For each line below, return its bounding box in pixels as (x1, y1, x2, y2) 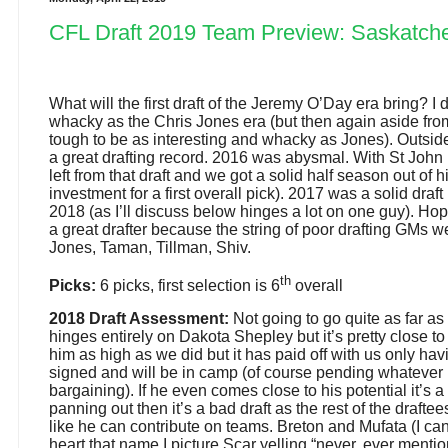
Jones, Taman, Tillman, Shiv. (49, 239, 251, 257)
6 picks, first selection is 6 (96, 276, 280, 294)
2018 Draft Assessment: (49, 309, 229, 327)
